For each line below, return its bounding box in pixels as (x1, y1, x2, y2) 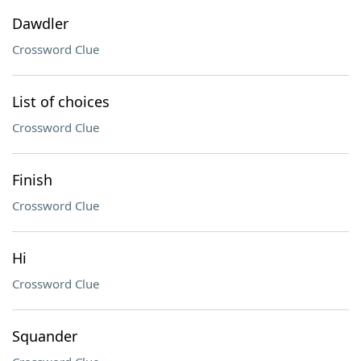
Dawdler (12, 14, 68, 33)
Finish (12, 170, 52, 189)
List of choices (12, 92, 110, 111)
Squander (12, 326, 77, 346)
